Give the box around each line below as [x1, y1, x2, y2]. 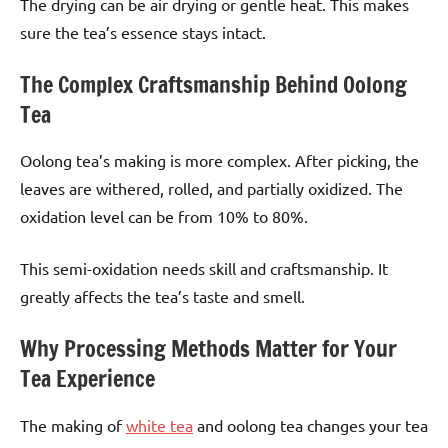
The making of [20, 414, 126, 435]
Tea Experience [20, 363, 155, 395]
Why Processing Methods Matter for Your [20, 333, 397, 365]
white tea [126, 414, 193, 435]
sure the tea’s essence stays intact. [20, 21, 266, 42]
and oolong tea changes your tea [193, 414, 428, 435]
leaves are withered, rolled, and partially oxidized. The [20, 178, 403, 199]
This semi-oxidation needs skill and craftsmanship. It [20, 258, 388, 279]
